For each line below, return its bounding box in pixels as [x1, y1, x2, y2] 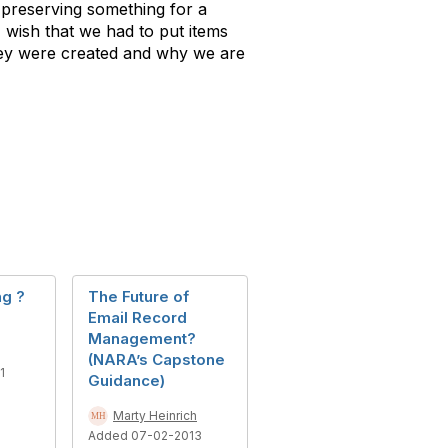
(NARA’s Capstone [88, 350, 225, 369]
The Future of [88, 287, 189, 306]
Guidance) [88, 371, 165, 390]
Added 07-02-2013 [88, 428, 202, 443]
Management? [88, 329, 196, 348]
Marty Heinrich [113, 408, 197, 423]
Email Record [88, 308, 187, 327]
